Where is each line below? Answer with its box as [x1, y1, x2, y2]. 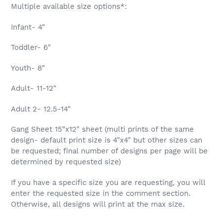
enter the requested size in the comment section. [11, 188, 190, 198]
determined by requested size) [11, 157, 121, 167]
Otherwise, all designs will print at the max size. [11, 199, 184, 209]
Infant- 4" [11, 22, 45, 32]
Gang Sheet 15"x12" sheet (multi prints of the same [11, 125, 194, 134]
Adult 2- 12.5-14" [11, 104, 71, 113]
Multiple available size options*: [11, 2, 127, 11]
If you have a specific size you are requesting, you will [11, 178, 205, 187]
